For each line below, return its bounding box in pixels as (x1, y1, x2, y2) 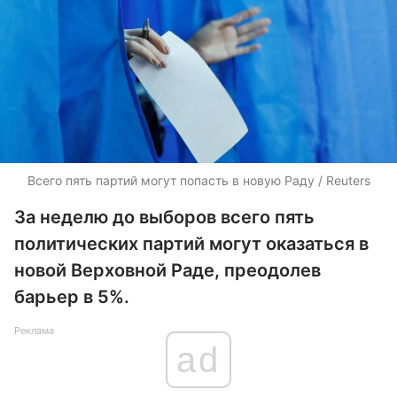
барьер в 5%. (14, 286, 129, 307)
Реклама (14, 324, 54, 337)
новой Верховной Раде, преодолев (14, 260, 321, 281)
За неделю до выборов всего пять (14, 206, 315, 228)
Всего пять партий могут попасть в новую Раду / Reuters (27, 173, 370, 188)
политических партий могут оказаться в (14, 233, 369, 254)
